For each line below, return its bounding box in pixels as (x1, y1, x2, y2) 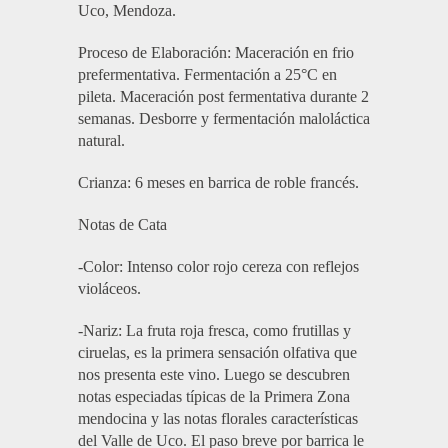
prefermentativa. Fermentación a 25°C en (77, 66, 337, 84)
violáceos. (77, 280, 141, 298)
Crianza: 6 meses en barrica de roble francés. (77, 174, 359, 192)
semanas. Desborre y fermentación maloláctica (77, 110, 370, 128)
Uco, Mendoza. (77, 2, 176, 20)
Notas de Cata (77, 216, 167, 234)
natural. (77, 132, 125, 150)
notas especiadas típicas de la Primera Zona (77, 388, 350, 406)
